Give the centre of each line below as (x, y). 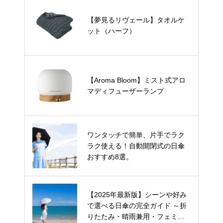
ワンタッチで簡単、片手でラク (136, 135)
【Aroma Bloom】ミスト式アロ (136, 80)
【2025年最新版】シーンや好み (137, 195)
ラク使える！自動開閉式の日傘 (136, 146)
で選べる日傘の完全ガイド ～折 (137, 206)
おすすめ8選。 (110, 157)
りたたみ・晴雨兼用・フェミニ (136, 217)
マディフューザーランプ (125, 91)
